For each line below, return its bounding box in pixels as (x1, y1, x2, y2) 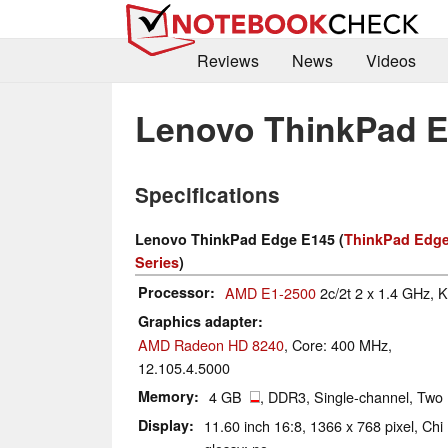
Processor (138, 282, 210, 303)
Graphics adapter (138, 311, 258, 332)
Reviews (196, 49, 259, 73)
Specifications (135, 180, 280, 210)
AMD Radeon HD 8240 (138, 334, 284, 356)
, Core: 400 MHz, (284, 334, 392, 356)
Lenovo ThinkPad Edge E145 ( (135, 229, 344, 250)
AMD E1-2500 (225, 282, 316, 304)
